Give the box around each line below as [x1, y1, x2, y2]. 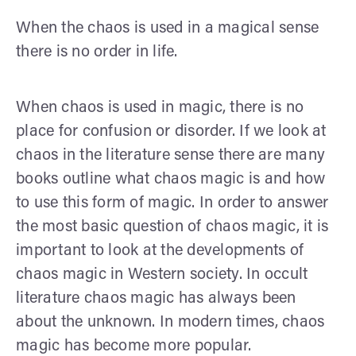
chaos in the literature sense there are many [16, 147, 325, 164]
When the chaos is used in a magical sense [16, 20, 319, 37]
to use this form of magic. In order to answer [16, 195, 329, 211]
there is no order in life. [16, 44, 178, 60]
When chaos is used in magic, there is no [16, 99, 304, 116]
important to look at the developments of [16, 242, 304, 259]
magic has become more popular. [16, 338, 252, 354]
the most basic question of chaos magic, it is [16, 219, 329, 235]
